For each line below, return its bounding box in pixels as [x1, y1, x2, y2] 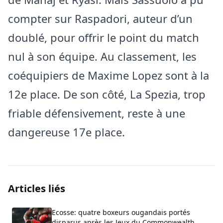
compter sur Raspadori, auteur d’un [8, 10, 193, 26]
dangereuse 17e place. [8, 124, 125, 139]
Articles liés [8, 181, 65, 195]
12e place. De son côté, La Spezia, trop [8, 86, 206, 102]
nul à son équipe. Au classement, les [8, 48, 197, 64]
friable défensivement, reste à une [8, 105, 185, 120]
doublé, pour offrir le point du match [8, 29, 199, 45]
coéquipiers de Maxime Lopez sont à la [8, 67, 209, 83]
